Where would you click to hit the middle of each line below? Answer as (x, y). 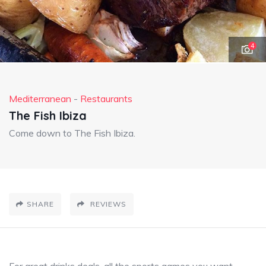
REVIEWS (107, 204)
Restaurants (106, 99)
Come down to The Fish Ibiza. (72, 133)
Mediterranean (40, 99)
